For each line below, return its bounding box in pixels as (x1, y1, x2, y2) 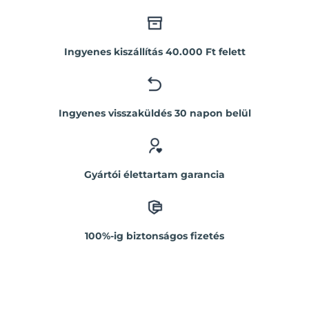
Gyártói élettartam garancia (84, 168, 225, 181)
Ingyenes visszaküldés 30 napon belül (58, 106, 251, 119)
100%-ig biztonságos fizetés (85, 229, 224, 242)
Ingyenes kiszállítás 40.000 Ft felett (63, 46, 246, 59)
